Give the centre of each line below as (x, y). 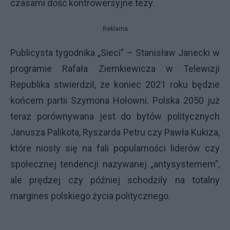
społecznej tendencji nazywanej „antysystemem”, (115, 164)
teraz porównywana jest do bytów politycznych (115, 116)
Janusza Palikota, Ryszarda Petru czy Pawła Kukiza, (115, 132)
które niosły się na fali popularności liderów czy (115, 148)
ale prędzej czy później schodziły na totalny (115, 180)
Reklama (115, 29)
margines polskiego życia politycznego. (90, 196)
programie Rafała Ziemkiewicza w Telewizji (115, 69)
